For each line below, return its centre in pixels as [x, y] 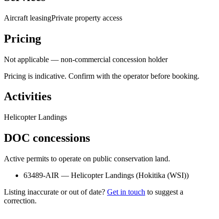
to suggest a [165, 192]
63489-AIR [41, 175]
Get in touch [126, 192]
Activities [28, 97]
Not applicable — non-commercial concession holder [86, 59]
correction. [20, 201]
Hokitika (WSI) [162, 175]
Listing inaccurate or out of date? [55, 192]
